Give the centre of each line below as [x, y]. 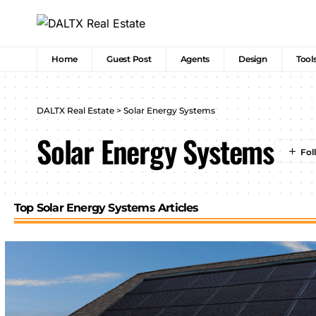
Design [253, 59]
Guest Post [129, 59]
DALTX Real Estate [75, 111]
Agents [195, 59]
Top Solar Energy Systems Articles [107, 208]
